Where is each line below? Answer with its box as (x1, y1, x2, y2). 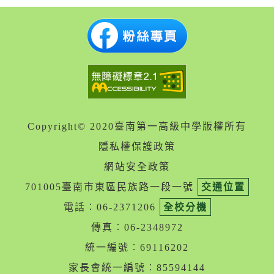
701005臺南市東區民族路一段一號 (25, 182, 198, 193)
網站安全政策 (104, 161, 170, 172)
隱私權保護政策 (98, 141, 176, 152)
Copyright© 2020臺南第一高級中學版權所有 (28, 121, 246, 132)
